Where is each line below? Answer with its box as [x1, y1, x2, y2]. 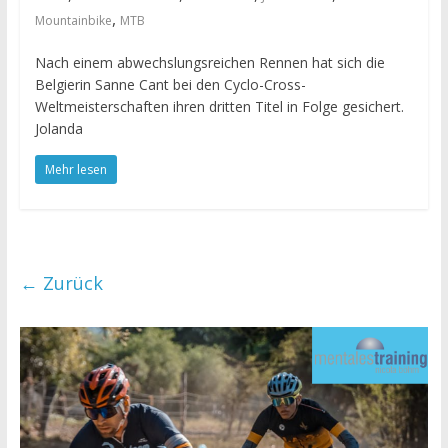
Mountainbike [34, 12, 112, 30]
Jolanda [34, 119, 83, 139]
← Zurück [19, 271, 103, 296]
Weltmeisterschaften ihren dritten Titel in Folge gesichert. [34, 97, 404, 117]
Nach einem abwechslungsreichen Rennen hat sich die [34, 53, 385, 73]
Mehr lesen [44, 161, 107, 179]
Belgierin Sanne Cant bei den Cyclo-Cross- [34, 75, 306, 95]
